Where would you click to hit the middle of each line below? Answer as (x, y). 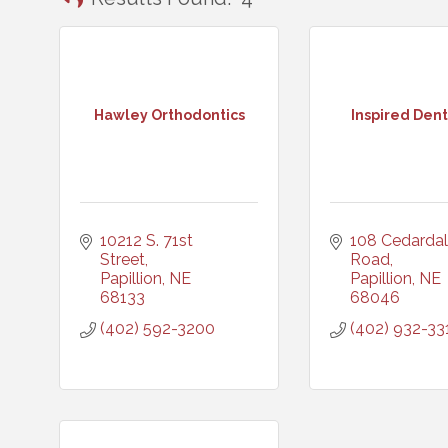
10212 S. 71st (146, 240)
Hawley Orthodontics (169, 114)
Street (122, 259)
